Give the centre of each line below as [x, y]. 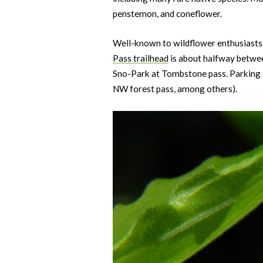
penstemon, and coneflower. [167, 14]
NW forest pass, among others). [175, 89]
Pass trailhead [141, 58]
